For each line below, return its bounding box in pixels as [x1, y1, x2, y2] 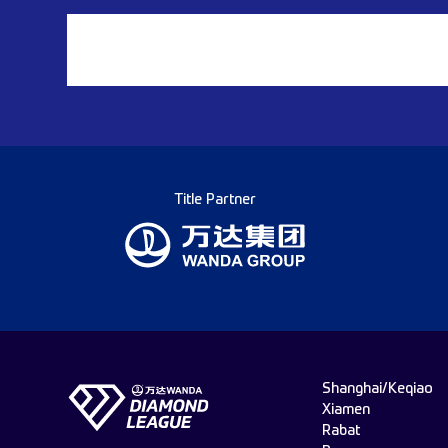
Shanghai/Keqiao [322, 382, 433, 397]
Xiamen [322, 403, 370, 418]
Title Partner [173, 193, 256, 208]
